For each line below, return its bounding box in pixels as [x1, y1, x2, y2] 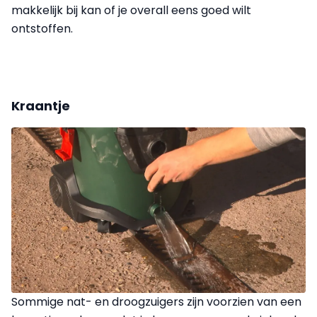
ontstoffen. [11, 20, 73, 37]
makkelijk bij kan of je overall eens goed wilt [11, 1, 251, 18]
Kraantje [11, 96, 70, 115]
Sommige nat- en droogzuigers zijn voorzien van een [11, 293, 301, 310]
